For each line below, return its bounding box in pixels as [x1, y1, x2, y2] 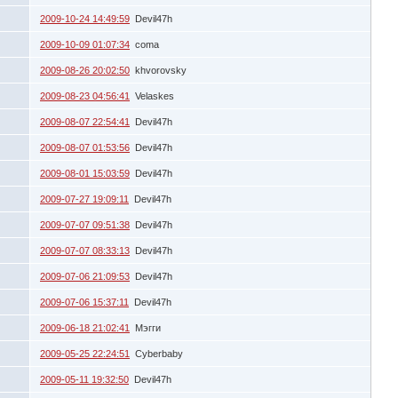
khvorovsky [135, 64, 187, 76]
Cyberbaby [135, 347, 183, 359]
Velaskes [135, 90, 174, 101]
